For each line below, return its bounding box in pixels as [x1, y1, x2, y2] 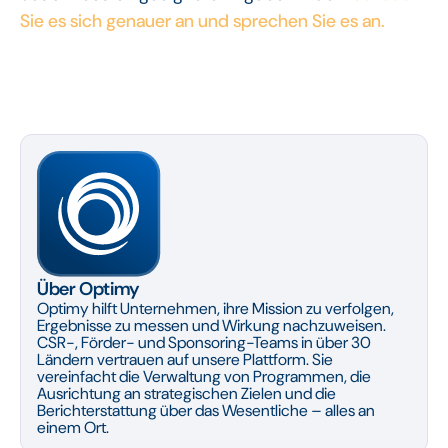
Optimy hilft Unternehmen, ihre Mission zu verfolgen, [37, 298, 394, 320]
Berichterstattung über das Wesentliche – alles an [37, 400, 375, 422]
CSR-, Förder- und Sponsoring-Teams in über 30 [37, 332, 371, 354]
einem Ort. [37, 417, 109, 439]
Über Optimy [37, 277, 139, 302]
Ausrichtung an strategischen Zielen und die [37, 383, 336, 405]
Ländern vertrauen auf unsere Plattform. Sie [37, 349, 333, 371]
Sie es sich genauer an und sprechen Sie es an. [20, 9, 385, 34]
